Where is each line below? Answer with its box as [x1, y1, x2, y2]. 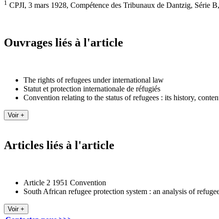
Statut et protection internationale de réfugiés [23, 85, 160, 93]
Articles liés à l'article [4, 139, 114, 152]
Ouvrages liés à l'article [4, 36, 123, 49]
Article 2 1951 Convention [23, 178, 106, 187]
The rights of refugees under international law [23, 76, 164, 85]
